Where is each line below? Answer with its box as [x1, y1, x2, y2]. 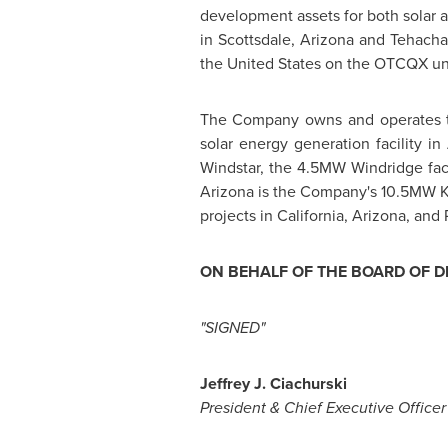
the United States [199, 52, 321, 75]
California [276, 204, 344, 227]
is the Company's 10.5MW [253, 180, 440, 203]
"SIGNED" [199, 316, 265, 339]
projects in [199, 204, 277, 227]
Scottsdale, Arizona [217, 28, 354, 51]
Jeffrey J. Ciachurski [199, 372, 347, 395]
